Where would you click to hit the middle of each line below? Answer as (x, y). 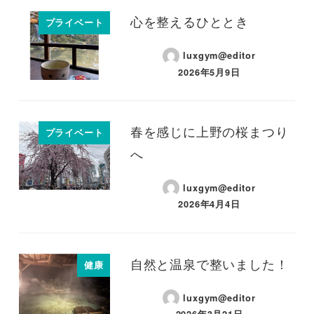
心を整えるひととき (190, 23)
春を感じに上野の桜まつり (209, 133)
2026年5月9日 (209, 72)
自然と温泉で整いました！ (209, 265)
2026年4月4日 (209, 204)
